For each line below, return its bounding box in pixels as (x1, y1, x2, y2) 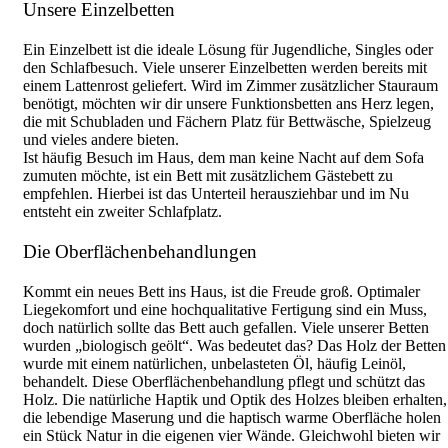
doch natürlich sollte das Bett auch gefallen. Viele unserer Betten (23, 318, 429, 336)
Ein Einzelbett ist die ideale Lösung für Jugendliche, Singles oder (23, 40, 433, 58)
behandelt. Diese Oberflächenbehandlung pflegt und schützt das (23, 372, 425, 390)
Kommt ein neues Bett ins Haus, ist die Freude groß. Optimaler (23, 282, 420, 300)
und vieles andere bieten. (23, 130, 179, 148)
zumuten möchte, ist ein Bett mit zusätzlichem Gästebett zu (23, 166, 393, 184)
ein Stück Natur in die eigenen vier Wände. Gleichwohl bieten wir (23, 426, 440, 444)
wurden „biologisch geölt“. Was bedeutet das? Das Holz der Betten (23, 336, 446, 354)
